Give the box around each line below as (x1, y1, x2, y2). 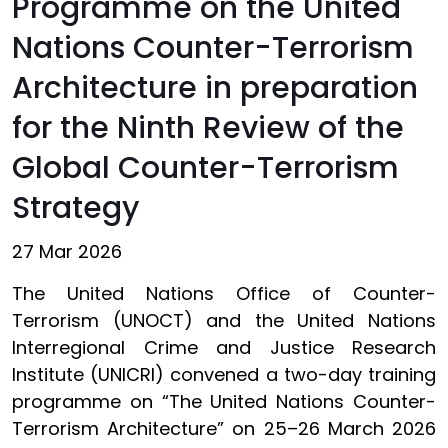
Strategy (12, 187, 139, 229)
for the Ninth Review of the (12, 107, 404, 149)
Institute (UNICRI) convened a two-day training (12, 362, 436, 387)
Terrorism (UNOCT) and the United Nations (12, 308, 436, 333)
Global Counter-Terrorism (12, 147, 399, 189)
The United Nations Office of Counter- (12, 281, 436, 306)
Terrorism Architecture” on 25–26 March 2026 (12, 416, 436, 441)
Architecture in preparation (12, 67, 418, 109)
